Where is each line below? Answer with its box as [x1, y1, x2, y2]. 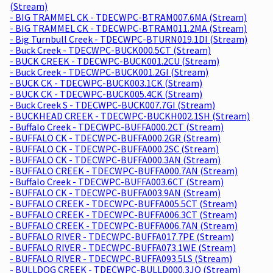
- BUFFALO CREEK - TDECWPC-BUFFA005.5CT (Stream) [10, 197, 237, 210]
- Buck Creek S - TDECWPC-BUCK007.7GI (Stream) [10, 98, 215, 111]
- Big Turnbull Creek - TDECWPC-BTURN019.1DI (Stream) [10, 32, 247, 45]
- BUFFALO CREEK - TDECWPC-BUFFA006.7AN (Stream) [10, 219, 238, 232]
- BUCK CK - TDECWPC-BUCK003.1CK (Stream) [10, 76, 202, 89]
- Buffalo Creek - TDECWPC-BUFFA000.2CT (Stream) [10, 120, 224, 133]
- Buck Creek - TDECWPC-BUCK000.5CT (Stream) [10, 43, 211, 56]
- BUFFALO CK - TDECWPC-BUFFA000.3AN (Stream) [10, 153, 221, 166]
